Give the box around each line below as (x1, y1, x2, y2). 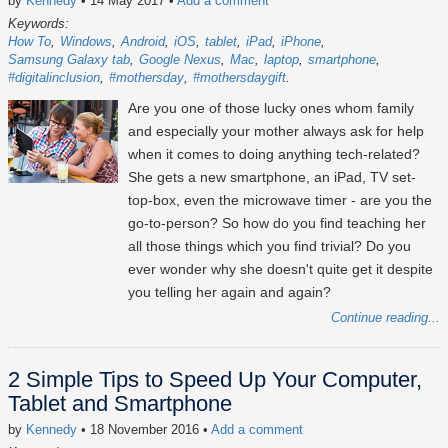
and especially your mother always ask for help (128, 123, 424, 140)
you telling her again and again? (128, 284, 331, 301)
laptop (264, 52, 299, 68)
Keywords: (8, 16, 69, 32)
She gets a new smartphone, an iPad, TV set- (128, 169, 416, 186)
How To (8, 34, 51, 50)
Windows (60, 34, 112, 50)
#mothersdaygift (193, 70, 286, 86)
